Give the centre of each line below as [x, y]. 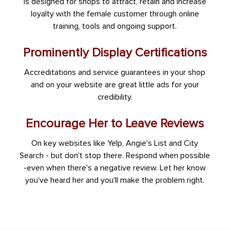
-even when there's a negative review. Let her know [115, 168]
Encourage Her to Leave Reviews [115, 124]
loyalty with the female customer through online [115, 14]
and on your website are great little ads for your [115, 85]
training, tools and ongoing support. [115, 26]
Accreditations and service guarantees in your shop [115, 73]
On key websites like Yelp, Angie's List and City [115, 143]
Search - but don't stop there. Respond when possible [115, 156]
